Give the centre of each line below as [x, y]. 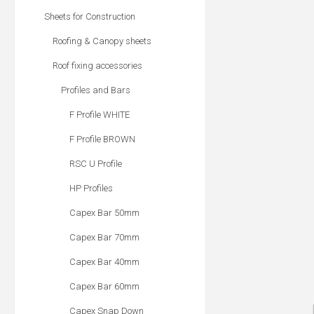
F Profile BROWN [102, 139]
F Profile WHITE [100, 115]
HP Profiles [91, 188]
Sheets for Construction [90, 16]
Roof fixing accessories [97, 66]
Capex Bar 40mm [104, 262]
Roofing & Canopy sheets [102, 41]
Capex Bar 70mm [104, 237]
